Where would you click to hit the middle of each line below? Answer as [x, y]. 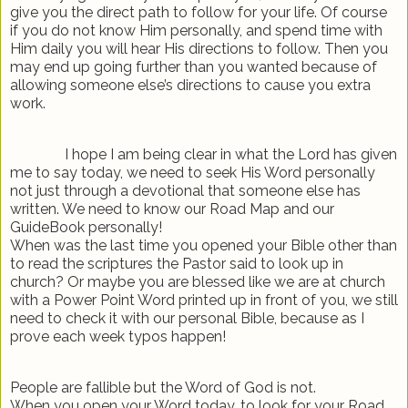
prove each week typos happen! [118, 336]
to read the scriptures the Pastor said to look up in [177, 263]
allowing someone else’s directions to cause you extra [190, 86]
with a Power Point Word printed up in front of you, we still [204, 300]
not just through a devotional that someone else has [185, 190]
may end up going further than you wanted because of [194, 67]
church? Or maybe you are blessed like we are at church [198, 281]
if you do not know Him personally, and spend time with [196, 31]
